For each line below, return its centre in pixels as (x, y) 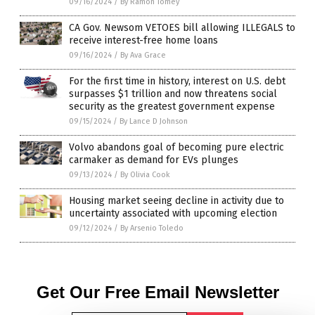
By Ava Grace (143, 55)
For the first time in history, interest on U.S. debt (177, 81)
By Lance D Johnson (154, 121)
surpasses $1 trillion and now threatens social (173, 94)
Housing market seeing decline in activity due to (176, 200)
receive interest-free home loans (143, 40)
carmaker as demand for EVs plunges (154, 160)
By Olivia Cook (145, 174)
